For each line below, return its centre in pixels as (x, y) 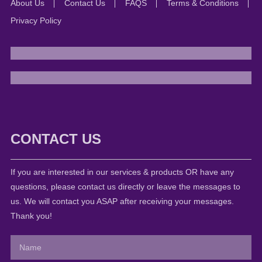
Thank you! (31, 216)
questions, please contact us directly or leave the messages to (125, 187)
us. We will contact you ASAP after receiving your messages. (122, 201)
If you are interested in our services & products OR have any (122, 172)
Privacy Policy (36, 21)
